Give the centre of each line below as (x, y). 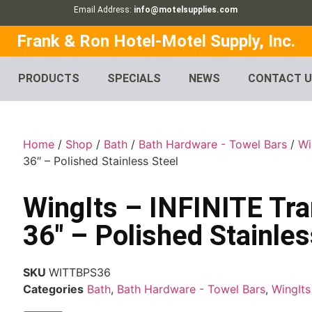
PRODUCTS (49, 79)
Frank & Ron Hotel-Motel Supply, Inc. (156, 41)
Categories (54, 289)
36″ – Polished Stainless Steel (101, 161)
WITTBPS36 (80, 273)
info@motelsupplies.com (186, 10)
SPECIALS (134, 79)
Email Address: (104, 10)
